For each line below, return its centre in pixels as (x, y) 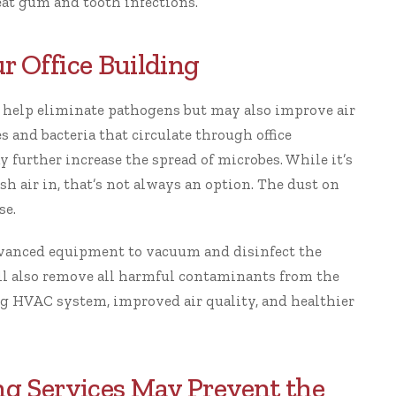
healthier (323, 301)
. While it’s (316, 159)
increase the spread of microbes (173, 159)
